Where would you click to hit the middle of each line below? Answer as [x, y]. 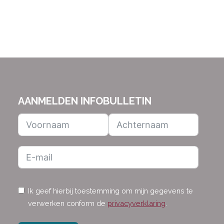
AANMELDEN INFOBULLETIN [85, 101]
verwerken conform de [68, 203]
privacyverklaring [137, 203]
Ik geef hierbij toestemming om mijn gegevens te [111, 191]
